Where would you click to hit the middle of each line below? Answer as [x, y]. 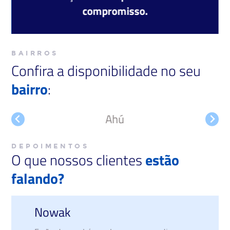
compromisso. [115, 11]
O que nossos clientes [79, 160]
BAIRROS [35, 53]
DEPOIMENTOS [50, 146]
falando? [38, 178]
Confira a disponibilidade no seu [106, 70]
